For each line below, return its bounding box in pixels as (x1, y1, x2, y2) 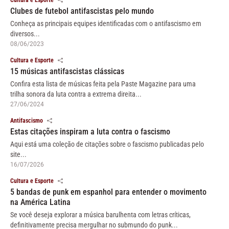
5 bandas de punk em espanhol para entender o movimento (10, 187, 207, 197)
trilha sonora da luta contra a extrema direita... (10, 89, 142, 98)
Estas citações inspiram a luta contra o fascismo (10, 126, 170, 136)
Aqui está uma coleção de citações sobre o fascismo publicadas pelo (10, 140, 204, 148)
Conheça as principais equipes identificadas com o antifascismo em (10, 19, 201, 28)
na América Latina (10, 197, 71, 207)
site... (10, 150, 27, 158)
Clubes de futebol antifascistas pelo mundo (10, 6, 154, 16)
